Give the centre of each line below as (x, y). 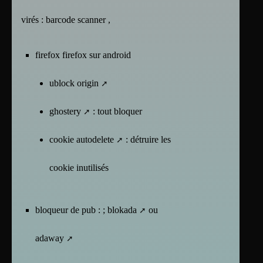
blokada (122, 210)
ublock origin (74, 83)
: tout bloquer (116, 111)
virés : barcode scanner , (66, 19)
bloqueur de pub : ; (71, 210)
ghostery (65, 111)
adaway (50, 238)
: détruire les (147, 139)
